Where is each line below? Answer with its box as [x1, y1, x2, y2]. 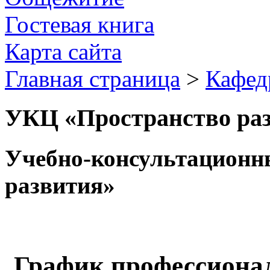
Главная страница [5, 66, 180, 92]
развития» [5, 172, 115, 198]
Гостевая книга [5, 11, 154, 37]
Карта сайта [5, 39, 122, 64]
